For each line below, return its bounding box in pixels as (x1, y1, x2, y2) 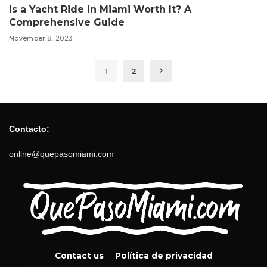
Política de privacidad (114, 250, 213, 260)
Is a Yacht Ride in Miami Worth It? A (9, 3, 191, 15)
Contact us (54, 250, 104, 260)
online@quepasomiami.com (9, 149, 114, 159)
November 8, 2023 (9, 34, 73, 43)
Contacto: (9, 124, 49, 133)
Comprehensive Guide (9, 16, 125, 28)
